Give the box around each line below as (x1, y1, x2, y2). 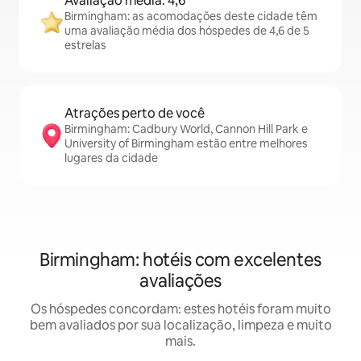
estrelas (64, 38, 106, 52)
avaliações (139, 269, 222, 293)
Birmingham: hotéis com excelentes (39, 248, 322, 272)
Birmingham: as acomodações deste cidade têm (64, 9, 317, 23)
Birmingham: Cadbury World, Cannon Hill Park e (64, 122, 308, 136)
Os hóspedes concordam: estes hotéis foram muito (30, 301, 331, 317)
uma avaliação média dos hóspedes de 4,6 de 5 (64, 23, 309, 38)
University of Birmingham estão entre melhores (64, 136, 308, 151)
